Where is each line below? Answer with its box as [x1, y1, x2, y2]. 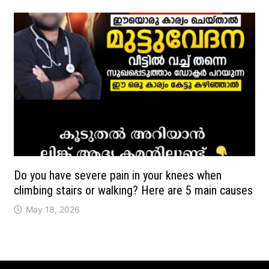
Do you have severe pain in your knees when [13, 168, 222, 183]
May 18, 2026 [25, 204, 80, 215]
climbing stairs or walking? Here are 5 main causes [13, 183, 253, 198]
